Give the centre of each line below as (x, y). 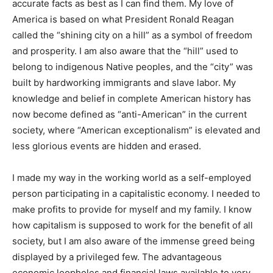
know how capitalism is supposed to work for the (117, 250)
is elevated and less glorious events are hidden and (123, 155)
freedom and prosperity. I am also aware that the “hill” (127, 60)
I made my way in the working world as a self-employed (132, 202)
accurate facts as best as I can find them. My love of (123, 12)
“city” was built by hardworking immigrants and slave (126, 91)
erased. (28, 171)
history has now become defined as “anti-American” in (129, 123)
